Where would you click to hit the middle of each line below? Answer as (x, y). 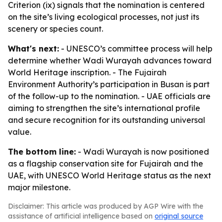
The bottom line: (42, 152)
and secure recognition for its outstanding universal (107, 120)
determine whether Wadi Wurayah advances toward (110, 60)
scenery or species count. (55, 29)
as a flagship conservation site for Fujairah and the (106, 164)
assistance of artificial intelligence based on (81, 216)
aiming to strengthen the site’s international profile (104, 108)
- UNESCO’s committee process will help (136, 49)
